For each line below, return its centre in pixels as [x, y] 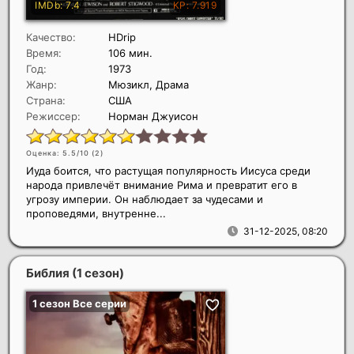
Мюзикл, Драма [149, 84]
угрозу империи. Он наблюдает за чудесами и [145, 199]
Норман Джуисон [153, 116]
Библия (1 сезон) [75, 273]
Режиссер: [53, 116]
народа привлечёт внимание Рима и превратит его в [162, 185]
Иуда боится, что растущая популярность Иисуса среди [168, 170]
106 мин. [130, 53]
